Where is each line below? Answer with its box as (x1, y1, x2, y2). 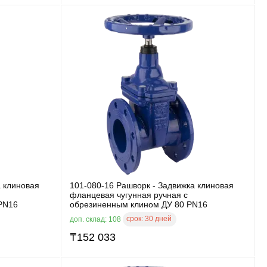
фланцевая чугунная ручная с (70, 190, 188, 200)
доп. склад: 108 (70, 215, 123, 223)
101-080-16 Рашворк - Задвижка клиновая (70, 180, 234, 190)
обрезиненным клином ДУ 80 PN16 (70, 199, 207, 209)
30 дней (145, 214, 172, 223)
